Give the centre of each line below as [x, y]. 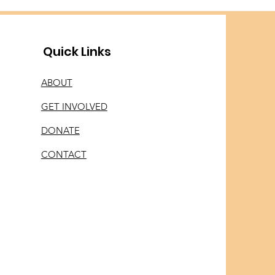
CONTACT [64, 154]
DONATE [60, 130]
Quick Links [77, 52]
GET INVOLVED [74, 107]
